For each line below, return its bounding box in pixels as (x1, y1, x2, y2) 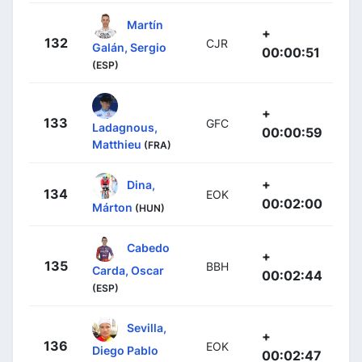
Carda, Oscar (92, 263, 164, 277)
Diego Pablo (92, 343, 158, 357)
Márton (92, 200, 133, 214)
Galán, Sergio (92, 40, 166, 54)
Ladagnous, (92, 120, 158, 134)
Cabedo (127, 240, 170, 255)
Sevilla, (127, 320, 166, 335)
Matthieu (92, 137, 141, 151)
